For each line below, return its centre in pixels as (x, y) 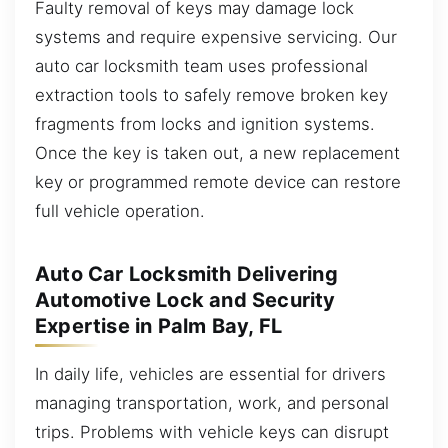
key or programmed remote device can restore (218, 181)
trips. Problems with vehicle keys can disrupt (212, 431)
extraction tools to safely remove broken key (211, 94)
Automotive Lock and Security (185, 299)
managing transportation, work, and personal (212, 402)
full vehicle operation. (120, 210)
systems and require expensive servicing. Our (216, 36)
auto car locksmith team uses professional (201, 65)
